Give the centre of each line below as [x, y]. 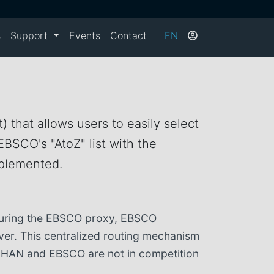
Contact [128, 35]
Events [85, 35]
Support [31, 35]
